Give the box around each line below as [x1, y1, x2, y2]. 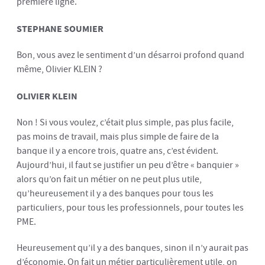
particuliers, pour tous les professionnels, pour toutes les [17, 201, 244, 215]
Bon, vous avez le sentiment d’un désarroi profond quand [17, 48, 244, 62]
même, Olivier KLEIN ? [17, 62, 102, 76]
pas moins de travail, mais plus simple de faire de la [17, 130, 219, 144]
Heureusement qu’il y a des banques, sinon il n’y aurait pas [17, 241, 248, 255]
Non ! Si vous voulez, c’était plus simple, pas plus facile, [17, 115, 234, 130]
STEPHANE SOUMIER [17, 22, 104, 34]
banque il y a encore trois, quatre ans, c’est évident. [17, 144, 218, 158]
